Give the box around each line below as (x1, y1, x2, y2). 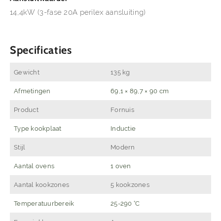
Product (14, 106, 38, 114)
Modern (110, 143, 135, 151)
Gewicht (14, 68, 39, 76)
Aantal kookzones (14, 181, 70, 189)
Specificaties (10, 43, 72, 57)
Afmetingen (14, 87, 51, 95)
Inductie (110, 124, 136, 133)
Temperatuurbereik (14, 199, 74, 208)
